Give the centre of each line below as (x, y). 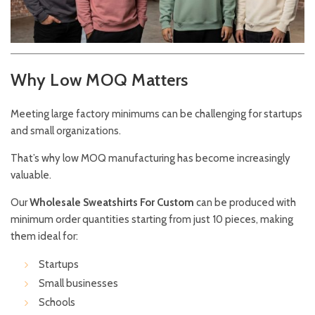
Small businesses (78, 284)
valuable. (31, 175)
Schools (57, 303)
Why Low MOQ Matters (99, 80)
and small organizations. (66, 131)
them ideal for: (44, 237)
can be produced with (245, 203)
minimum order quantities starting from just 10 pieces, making (152, 220)
